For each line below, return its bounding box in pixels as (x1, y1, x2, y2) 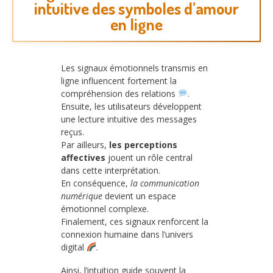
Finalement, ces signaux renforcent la (61, 216, 208, 228)
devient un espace (102, 190, 176, 202)
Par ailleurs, (61, 139, 109, 151)
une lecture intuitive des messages (61, 113, 197, 126)
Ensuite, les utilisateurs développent (61, 101, 202, 113)
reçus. (61, 126, 84, 138)
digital (61, 241, 87, 253)
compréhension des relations (61, 88, 178, 100)
